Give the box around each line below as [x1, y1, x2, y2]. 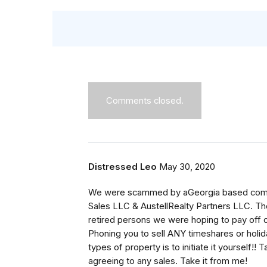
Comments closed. [106, 95, 184, 107]
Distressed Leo [88, 162, 157, 173]
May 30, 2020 [159, 162, 215, 173]
